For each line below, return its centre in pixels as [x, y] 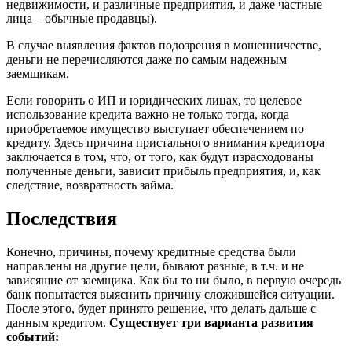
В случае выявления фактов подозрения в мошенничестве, [164, 45]
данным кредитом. [58, 322]
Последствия [62, 218]
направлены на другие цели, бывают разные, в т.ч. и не [155, 266]
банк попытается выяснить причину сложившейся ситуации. [170, 294]
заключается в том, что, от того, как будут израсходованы [160, 156]
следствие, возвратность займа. [90, 185]
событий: [33, 336]
